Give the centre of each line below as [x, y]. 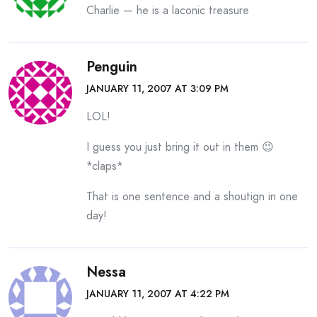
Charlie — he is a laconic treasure [168, 10]
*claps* [105, 166]
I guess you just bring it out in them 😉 [180, 147]
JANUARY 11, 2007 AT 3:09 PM [157, 88]
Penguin [112, 67]
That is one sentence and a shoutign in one [192, 196]
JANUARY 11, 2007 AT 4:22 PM [158, 294]
